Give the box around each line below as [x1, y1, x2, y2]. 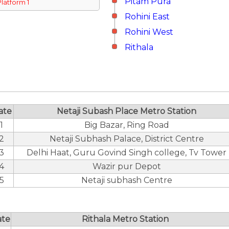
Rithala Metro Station [82, 214, 169, 224]
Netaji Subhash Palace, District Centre [49, 134, 204, 144]
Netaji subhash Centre [81, 175, 172, 185]
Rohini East [125, 12, 170, 21]
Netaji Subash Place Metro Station [57, 106, 196, 116]
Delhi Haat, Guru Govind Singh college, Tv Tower [27, 148, 226, 157]
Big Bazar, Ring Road [84, 120, 169, 130]
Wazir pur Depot [92, 162, 161, 171]
